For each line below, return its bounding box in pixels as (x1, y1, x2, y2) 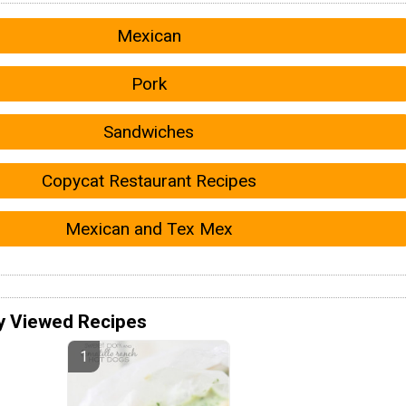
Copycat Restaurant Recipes (41, 169, 256, 191)
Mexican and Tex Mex (64, 218, 233, 240)
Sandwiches (103, 121, 194, 143)
